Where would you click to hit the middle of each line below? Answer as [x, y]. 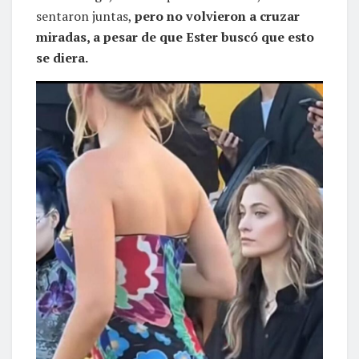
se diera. [62, 58]
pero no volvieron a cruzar [217, 16]
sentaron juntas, [85, 16]
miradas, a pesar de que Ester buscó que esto [175, 37]
